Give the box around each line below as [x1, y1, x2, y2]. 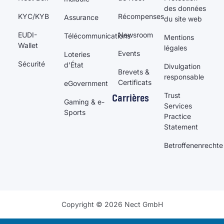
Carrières [112, 91, 149, 103]
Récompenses [118, 11, 164, 20]
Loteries [63, 49, 90, 58]
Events [118, 48, 140, 57]
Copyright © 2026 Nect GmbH [61, 200, 163, 209]
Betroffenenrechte [163, 140, 223, 149]
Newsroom [118, 30, 153, 39]
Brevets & [118, 67, 149, 76]
